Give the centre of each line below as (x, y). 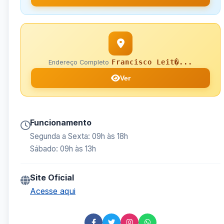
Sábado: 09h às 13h (63, 149)
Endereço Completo (79, 62)
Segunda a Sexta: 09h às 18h (79, 136)
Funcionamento (61, 123)
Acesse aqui (53, 191)
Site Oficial (52, 178)
